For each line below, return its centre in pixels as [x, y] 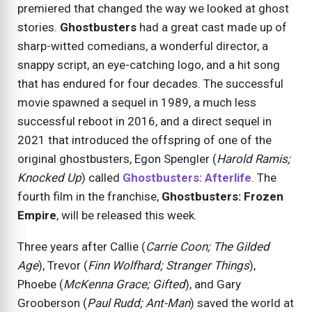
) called [102, 177]
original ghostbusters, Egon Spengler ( [117, 158]
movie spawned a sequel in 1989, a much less [137, 102]
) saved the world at [242, 303]
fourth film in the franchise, [89, 196]
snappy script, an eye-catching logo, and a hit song [149, 64]
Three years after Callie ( [81, 246]
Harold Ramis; [253, 158]
